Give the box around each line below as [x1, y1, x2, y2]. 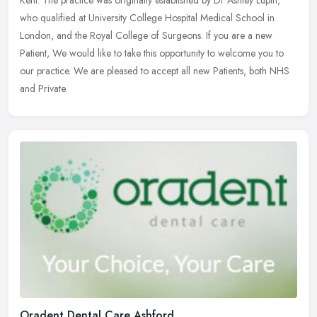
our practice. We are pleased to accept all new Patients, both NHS [20, 64, 289, 79]
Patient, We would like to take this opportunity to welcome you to [20, 46, 284, 61]
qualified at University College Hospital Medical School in [40, 11, 275, 25]
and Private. [20, 81, 67, 96]
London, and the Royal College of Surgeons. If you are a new [20, 28, 272, 43]
